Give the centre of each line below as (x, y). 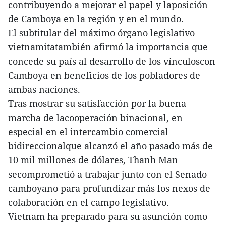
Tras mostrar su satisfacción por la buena (97, 103)
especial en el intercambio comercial (88, 131)
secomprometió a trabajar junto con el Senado (107, 174)
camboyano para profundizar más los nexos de (109, 188)
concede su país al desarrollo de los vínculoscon (112, 61)
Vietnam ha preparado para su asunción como (108, 216)
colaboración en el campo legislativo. (89, 202)
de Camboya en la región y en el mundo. (96, 18)
